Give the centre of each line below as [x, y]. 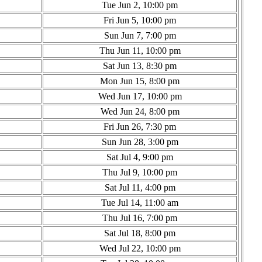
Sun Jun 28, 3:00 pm [140, 142]
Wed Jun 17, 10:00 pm [140, 96]
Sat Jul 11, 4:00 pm [140, 187]
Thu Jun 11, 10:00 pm [140, 50]
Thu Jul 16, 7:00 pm [140, 218]
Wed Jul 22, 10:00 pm [140, 248]
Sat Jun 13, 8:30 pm [140, 65]
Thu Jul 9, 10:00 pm [140, 172]
